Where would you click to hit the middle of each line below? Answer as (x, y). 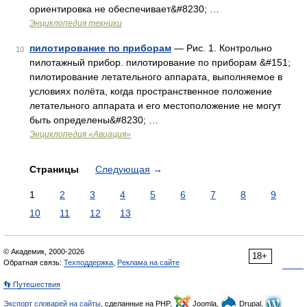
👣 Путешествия (32, 284)
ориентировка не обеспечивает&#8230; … (124, 9)
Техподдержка (88, 262)
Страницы (56, 169)
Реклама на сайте (148, 262)
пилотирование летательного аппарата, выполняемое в (156, 77)
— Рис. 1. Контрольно (222, 48)
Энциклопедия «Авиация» (80, 134)
